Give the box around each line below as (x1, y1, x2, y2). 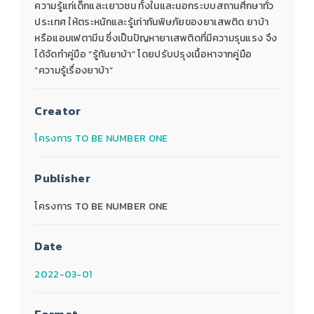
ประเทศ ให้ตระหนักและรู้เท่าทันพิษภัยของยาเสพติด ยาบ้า (34, 15, 269, 30)
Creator (34, 102, 81, 120)
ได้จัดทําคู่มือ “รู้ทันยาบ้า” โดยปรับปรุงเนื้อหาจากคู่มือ (34, 47, 252, 62)
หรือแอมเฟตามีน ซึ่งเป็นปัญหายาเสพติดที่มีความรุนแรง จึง (34, 31, 278, 46)
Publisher (34, 170, 91, 188)
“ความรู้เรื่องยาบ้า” (34, 63, 113, 78)
